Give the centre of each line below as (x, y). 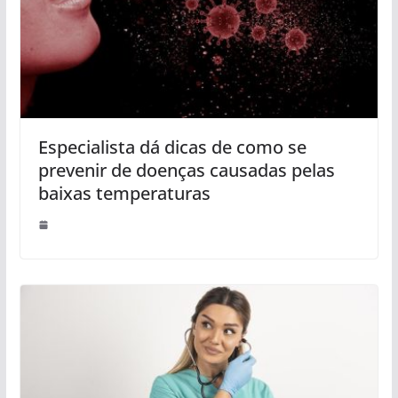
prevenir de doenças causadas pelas (186, 171)
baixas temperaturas (124, 194)
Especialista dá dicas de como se (172, 147)
